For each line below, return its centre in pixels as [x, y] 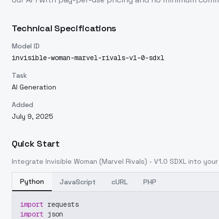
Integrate [29, 161]
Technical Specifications [64, 28]
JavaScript [78, 182]
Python [32, 181]
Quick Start [36, 143]
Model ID [26, 46]
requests [61, 204]
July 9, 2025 [33, 116]
